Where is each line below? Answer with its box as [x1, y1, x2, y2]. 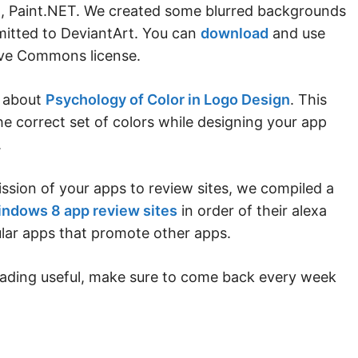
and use [268, 24, 325, 42]
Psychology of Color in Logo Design [46, 90, 290, 108]
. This [290, 90, 327, 108]
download [201, 24, 268, 42]
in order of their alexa [177, 201, 327, 219]
